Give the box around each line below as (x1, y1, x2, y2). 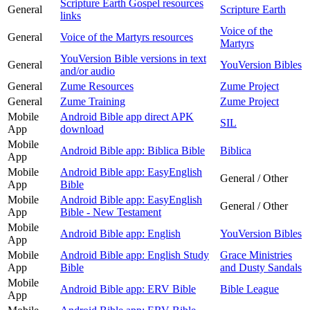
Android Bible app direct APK (60, 110, 194, 122)
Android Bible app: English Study (60, 248, 209, 261)
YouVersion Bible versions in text (60, 52, 206, 64)
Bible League (220, 282, 279, 295)
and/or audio (60, 64, 115, 77)
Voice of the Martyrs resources (60, 30, 193, 43)
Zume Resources (60, 80, 134, 92)
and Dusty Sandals (220, 261, 302, 273)
